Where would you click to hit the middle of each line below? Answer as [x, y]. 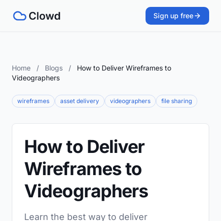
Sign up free [173, 16]
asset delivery [80, 101]
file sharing [177, 101]
